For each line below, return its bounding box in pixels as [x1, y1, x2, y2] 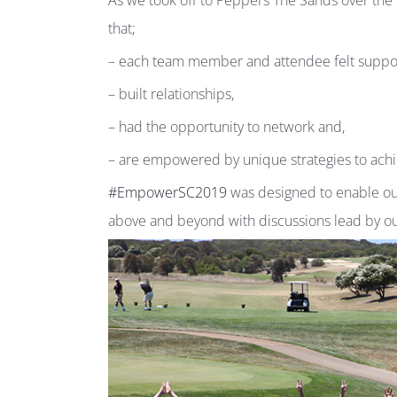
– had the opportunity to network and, [108, 117, 345, 136]
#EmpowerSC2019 [108, 183, 227, 202]
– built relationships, [108, 84, 234, 104]
